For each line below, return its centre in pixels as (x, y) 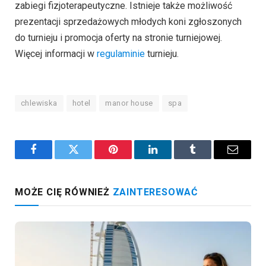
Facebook (53, 158)
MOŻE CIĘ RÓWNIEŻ (64, 192)
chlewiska (39, 103)
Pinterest (131, 158)
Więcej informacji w (56, 54)
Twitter (88, 158)
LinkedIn (172, 158)
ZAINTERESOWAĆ (155, 192)
